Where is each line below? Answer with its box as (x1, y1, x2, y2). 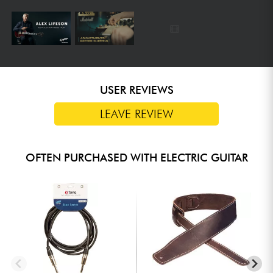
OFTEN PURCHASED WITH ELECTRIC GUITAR (25, 151, 248, 164)
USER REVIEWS (99, 83, 174, 96)
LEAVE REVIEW (99, 106, 174, 121)
